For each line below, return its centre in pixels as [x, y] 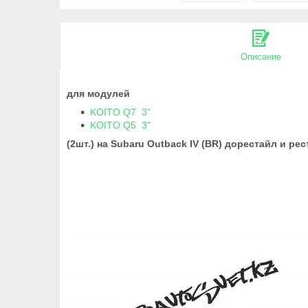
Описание [261, 56]
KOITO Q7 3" [120, 112]
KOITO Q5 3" [120, 125]
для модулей [98, 93]
